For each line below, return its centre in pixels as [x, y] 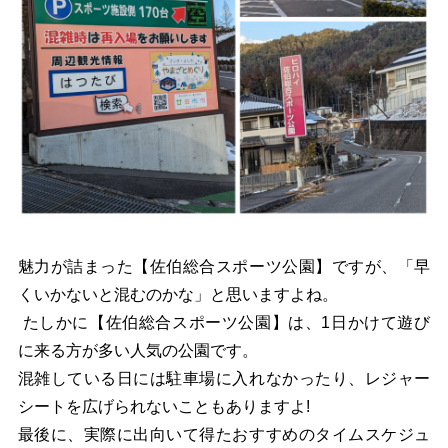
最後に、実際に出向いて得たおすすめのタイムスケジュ [224, 434]
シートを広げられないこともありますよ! [163, 406]
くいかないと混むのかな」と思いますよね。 [177, 294]
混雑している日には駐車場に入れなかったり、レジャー [224, 378]
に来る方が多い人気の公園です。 [137, 350]
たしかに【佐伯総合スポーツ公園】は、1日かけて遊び [224, 322]
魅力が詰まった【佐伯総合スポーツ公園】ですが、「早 [224, 266]
